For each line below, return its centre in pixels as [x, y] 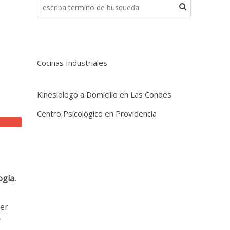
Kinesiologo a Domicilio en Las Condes [104, 94]
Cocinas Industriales [72, 63]
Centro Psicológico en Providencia [97, 113]
